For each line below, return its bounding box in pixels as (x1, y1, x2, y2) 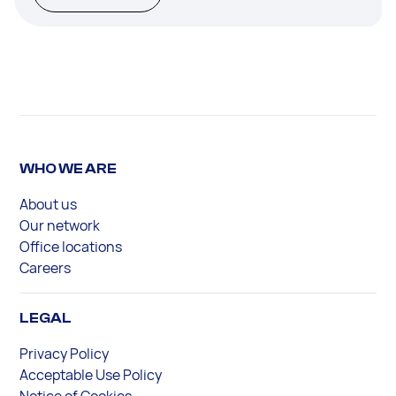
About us (19, 194, 78, 215)
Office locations (19, 237, 123, 257)
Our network (19, 216, 101, 236)
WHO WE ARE (19, 161, 118, 178)
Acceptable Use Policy (19, 365, 163, 385)
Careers (19, 258, 72, 278)
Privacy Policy (19, 344, 110, 364)
